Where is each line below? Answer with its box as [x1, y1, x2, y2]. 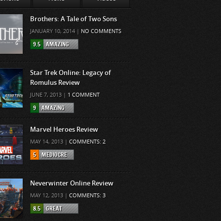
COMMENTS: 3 [69, 192, 106, 199]
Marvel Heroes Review [30, 126, 98, 133]
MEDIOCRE [41, 150, 67, 158]
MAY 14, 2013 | [30, 139, 69, 145]
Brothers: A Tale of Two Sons [30, 15, 117, 23]
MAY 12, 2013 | [30, 192, 69, 199]
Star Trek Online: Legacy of [30, 69, 111, 76]
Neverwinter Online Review [30, 180, 113, 187]
